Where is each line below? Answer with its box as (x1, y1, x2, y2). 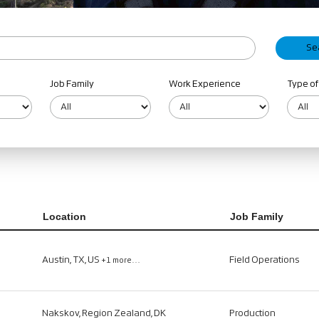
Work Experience (168, 79, 241, 90)
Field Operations (229, 255, 300, 266)
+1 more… (101, 256, 140, 265)
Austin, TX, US (42, 255, 101, 266)
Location (43, 211, 86, 222)
